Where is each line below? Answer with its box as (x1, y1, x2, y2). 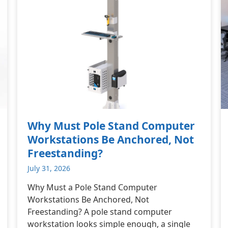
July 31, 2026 (27, 163, 70, 173)
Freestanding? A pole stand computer (27, 206, 172, 217)
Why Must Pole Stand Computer (27, 119, 195, 133)
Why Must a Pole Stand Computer (27, 182, 157, 193)
